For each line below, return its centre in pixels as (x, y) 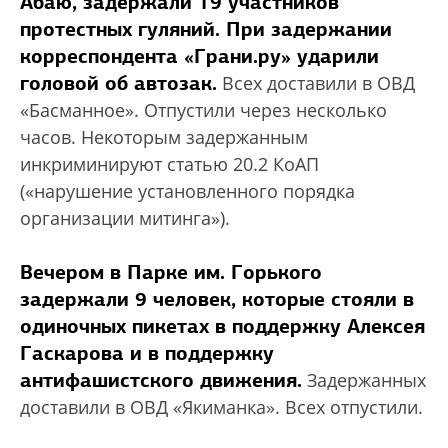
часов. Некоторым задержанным (164, 137)
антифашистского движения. (161, 380)
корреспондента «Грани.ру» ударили (199, 56)
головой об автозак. (118, 83)
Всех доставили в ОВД (316, 83)
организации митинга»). (125, 218)
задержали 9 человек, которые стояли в (217, 299)
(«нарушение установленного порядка (187, 191)
